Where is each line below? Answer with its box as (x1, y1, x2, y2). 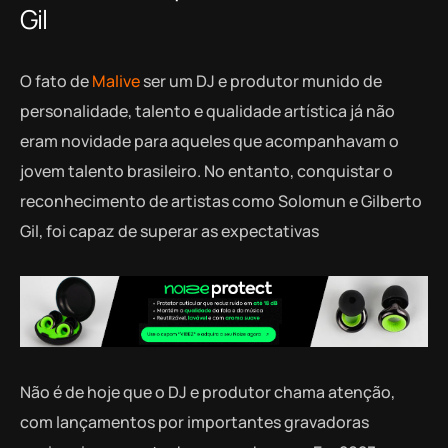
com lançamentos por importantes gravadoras (20, 410, 369, 433)
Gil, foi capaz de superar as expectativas (20, 220, 322, 243)
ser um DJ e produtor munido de (140, 70, 382, 93)
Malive (92, 70, 140, 93)
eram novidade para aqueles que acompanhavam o (20, 130, 399, 153)
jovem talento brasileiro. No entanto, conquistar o (20, 160, 393, 183)
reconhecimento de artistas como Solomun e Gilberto (20, 190, 422, 213)
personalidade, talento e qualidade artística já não (20, 100, 395, 123)
